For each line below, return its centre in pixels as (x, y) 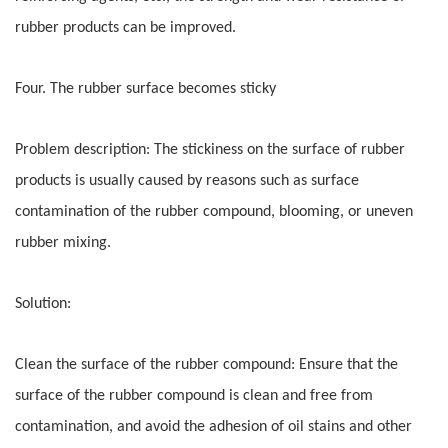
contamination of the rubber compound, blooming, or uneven (214, 212)
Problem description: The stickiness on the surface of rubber (210, 150)
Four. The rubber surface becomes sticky (145, 89)
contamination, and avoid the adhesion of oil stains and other (213, 427)
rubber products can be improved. (125, 28)
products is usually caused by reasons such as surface (187, 181)
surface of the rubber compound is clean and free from (194, 396)
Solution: (43, 304)
